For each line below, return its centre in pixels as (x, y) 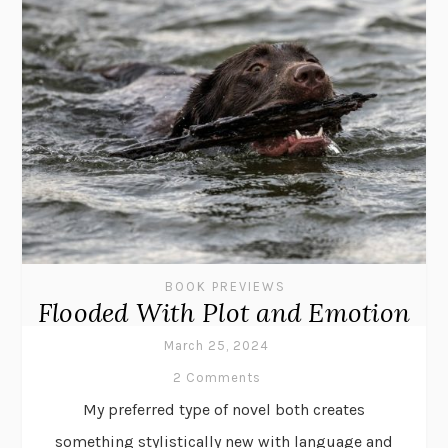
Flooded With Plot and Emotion (224, 312)
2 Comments (216, 377)
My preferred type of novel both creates (224, 409)
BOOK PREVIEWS (225, 286)
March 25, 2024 (216, 345)
